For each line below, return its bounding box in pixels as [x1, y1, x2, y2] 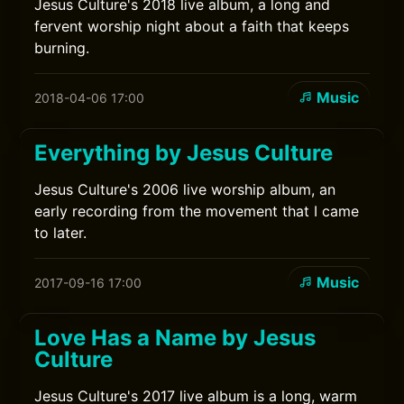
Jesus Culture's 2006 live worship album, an [34, 180, 336, 198]
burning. [34, 39, 90, 57]
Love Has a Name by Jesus [34, 325, 317, 351]
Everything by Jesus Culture [34, 140, 334, 166]
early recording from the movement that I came [34, 202, 360, 220]
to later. [34, 224, 87, 242]
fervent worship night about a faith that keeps [34, 17, 350, 35]
